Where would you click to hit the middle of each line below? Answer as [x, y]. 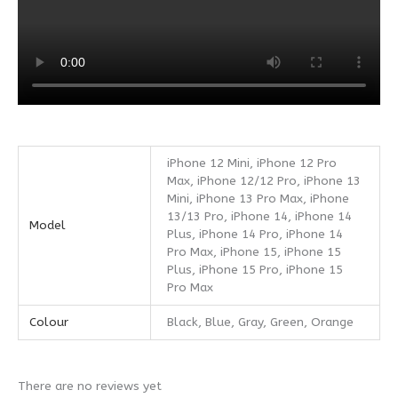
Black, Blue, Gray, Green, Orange [261, 322]
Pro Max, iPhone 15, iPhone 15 [255, 252]
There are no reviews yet [90, 386]
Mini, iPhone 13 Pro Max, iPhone [259, 199]
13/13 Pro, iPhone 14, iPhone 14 [260, 217]
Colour [49, 322]
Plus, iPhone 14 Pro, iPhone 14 [255, 235]
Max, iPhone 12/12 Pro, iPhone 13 [264, 181]
